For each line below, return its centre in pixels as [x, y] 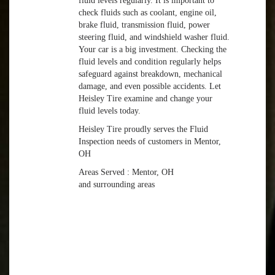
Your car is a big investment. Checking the [153, 50]
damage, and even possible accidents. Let [150, 87]
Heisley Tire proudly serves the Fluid [144, 130]
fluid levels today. [110, 111]
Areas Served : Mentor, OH [126, 172]
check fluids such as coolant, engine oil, [148, 13]
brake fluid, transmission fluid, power [145, 25]
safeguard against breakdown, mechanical [151, 74]
